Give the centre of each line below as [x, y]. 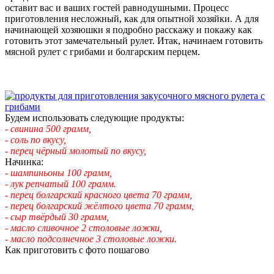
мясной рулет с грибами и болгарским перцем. [102, 51]
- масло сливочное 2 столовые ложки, [83, 228]
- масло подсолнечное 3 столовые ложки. [91, 239]
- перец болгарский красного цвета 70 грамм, [98, 194]
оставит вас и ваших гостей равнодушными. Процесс [117, 7]
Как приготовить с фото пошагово [77, 250]
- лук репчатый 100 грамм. [61, 183]
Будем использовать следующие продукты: [94, 117]
